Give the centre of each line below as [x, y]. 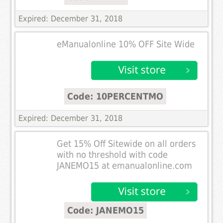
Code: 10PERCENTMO [115, 96]
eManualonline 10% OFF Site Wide [126, 44]
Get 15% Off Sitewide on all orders [126, 144]
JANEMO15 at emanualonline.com [125, 166]
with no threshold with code [112, 155]
